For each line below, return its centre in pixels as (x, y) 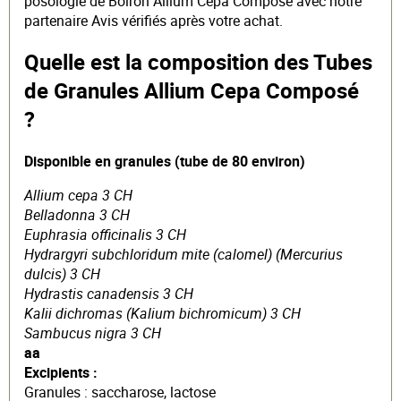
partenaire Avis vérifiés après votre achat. (154, 20)
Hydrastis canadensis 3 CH (109, 294)
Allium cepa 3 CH (78, 196)
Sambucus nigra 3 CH (93, 333)
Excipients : (61, 373)
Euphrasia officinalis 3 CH (105, 235)
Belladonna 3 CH (77, 215)
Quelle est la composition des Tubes (198, 62)
